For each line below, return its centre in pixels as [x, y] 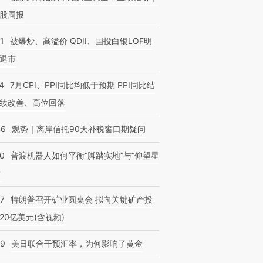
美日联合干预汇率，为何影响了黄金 [77, 243]
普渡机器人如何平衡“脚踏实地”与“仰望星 [85, 155]
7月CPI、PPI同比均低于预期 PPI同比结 [82, 85]
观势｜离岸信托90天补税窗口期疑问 [79, 129]
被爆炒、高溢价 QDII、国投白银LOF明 [81, 41]
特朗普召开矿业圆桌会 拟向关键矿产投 [82, 199]
